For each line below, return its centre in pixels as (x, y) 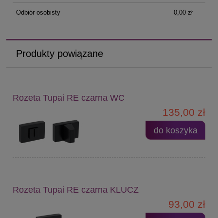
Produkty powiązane (60, 53)
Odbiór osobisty (38, 12)
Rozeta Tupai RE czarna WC (69, 98)
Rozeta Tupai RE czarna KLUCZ (76, 190)
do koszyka (175, 130)
